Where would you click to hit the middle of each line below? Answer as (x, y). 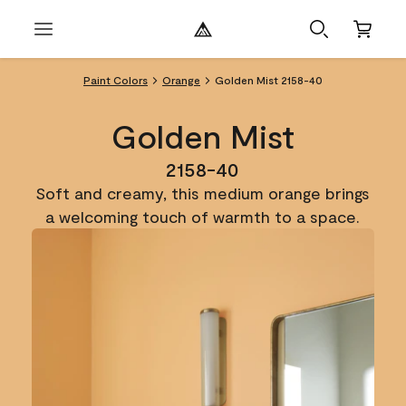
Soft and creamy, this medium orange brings (203, 193)
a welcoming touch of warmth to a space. (203, 217)
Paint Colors (116, 80)
